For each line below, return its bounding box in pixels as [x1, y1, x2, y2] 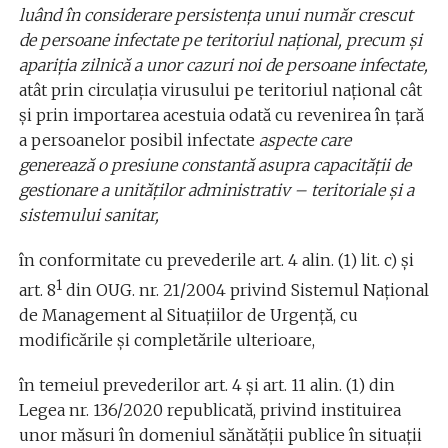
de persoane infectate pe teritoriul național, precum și [18, 29, 422, 50]
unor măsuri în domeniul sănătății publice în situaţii [18, 424, 422, 445]
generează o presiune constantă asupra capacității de [18, 154, 411, 175]
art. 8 [18, 279, 56, 300]
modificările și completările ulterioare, [18, 329, 315, 350]
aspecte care [258, 129, 351, 150]
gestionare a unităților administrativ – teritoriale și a [18, 179, 414, 200]
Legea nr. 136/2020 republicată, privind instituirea [18, 399, 401, 420]
